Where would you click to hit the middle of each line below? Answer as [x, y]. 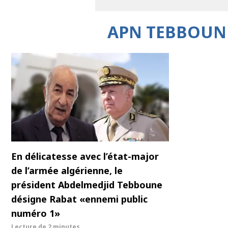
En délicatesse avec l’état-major [85, 156]
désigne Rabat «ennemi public [79, 199]
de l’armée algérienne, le [67, 171]
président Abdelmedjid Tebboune [87, 185]
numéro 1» [36, 213]
